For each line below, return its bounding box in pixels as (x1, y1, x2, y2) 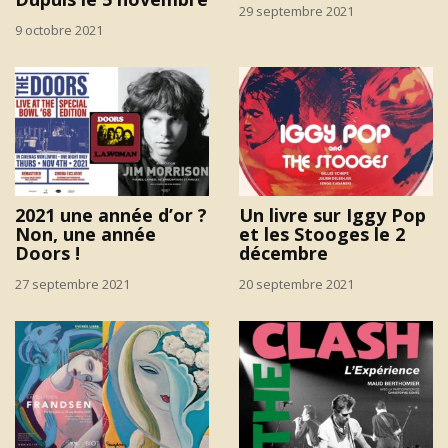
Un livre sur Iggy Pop (239, 203, 426, 228)
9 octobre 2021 (15, 20, 103, 39)
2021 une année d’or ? (15, 203, 207, 228)
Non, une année (15, 222, 156, 247)
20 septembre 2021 (239, 275, 354, 294)
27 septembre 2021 (15, 275, 130, 294)
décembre (239, 241, 328, 266)
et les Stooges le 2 (239, 222, 405, 247)
